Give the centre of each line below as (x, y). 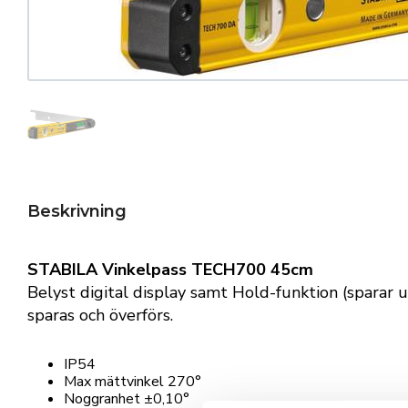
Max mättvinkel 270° (133, 382)
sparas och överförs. (100, 316)
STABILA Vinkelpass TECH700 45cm (170, 270)
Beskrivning (77, 212)
